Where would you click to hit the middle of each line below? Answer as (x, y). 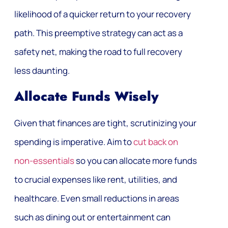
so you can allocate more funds (136, 160)
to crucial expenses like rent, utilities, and (96, 179)
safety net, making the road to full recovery (98, 52)
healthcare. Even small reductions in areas (97, 198)
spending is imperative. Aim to (74, 141)
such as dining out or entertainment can (92, 217)
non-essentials (44, 160)
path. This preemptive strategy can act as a (98, 33)
